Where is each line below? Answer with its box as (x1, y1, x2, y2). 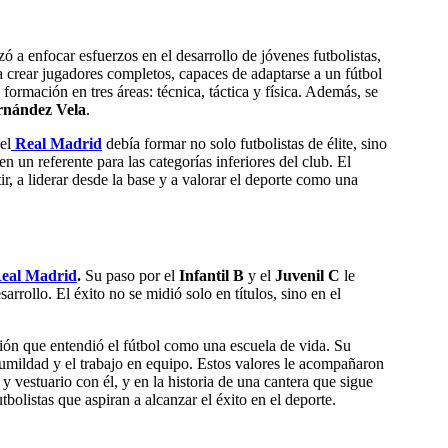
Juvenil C (275, 266, 340, 284)
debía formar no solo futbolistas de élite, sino (102, 135, 387, 153)
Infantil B (179, 266, 244, 284)
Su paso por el (81, 266, 179, 284)
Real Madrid (15, 135, 102, 153)
